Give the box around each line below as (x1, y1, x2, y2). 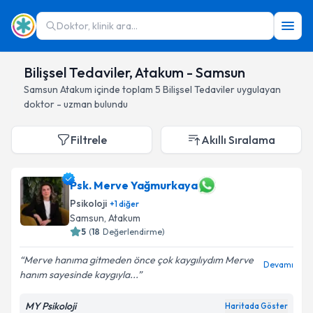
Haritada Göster (225, 301, 288, 311)
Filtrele (71, 133, 107, 147)
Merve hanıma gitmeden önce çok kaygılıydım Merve (24, 254, 254, 266)
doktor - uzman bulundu (24, 98, 128, 110)
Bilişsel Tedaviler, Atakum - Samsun (24, 64, 245, 81)
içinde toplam (92, 83, 153, 96)
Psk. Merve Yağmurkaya (70, 178, 198, 192)
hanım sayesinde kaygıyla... (20, 268, 138, 281)
